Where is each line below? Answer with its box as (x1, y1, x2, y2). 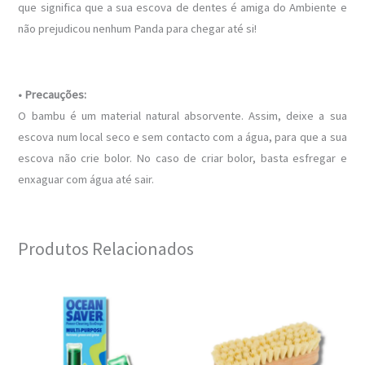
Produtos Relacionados (18, 236, 195, 260)
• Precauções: (18, 87, 87, 103)
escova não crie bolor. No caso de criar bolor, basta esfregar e (18, 151, 347, 166)
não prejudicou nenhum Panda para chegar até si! (18, 21, 257, 37)
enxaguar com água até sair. (18, 172, 155, 187)
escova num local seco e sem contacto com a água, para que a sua (18, 130, 347, 145)
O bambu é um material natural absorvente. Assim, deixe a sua (18, 108, 347, 124)
